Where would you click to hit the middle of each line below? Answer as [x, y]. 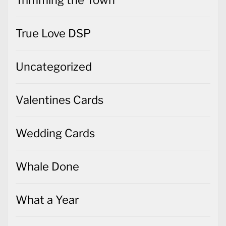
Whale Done [47, 166]
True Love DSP [53, 33]
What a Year [47, 200]
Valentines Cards [60, 100]
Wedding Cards [55, 133]
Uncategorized [54, 66]
